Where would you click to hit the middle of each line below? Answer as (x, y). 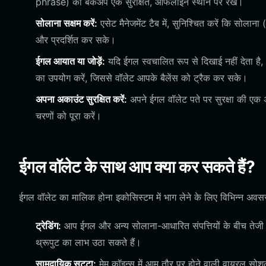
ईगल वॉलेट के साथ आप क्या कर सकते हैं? (137, 167)
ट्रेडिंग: (48, 226)
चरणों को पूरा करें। (69, 116)
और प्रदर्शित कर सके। (76, 40)
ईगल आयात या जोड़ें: (70, 61)
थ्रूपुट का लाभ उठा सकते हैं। (88, 242)
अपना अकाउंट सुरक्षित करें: (81, 99)
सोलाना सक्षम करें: (66, 23)
